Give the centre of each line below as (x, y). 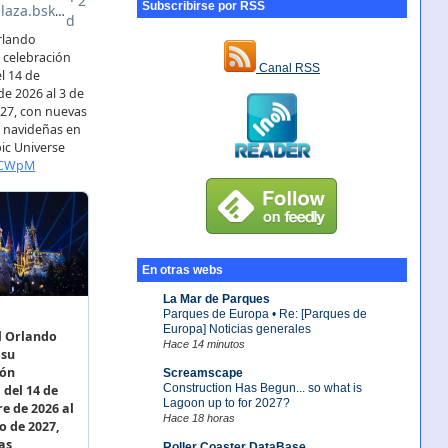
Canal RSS (287, 68)
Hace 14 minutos (203, 343)
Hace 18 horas (198, 417)
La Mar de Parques (216, 298)
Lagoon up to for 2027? (226, 402)
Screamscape (202, 372)
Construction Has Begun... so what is (262, 387)
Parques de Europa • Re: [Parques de (264, 313)
